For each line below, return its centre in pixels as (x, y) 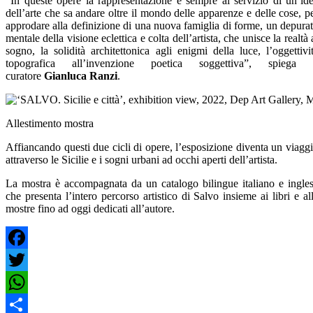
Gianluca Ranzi (81, 75)
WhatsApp (29, 304)
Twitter (21, 282)
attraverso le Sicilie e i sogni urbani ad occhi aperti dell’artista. (141, 159)
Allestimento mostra (50, 123)
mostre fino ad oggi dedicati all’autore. (90, 208)
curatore (25, 75)
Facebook (27, 259)
